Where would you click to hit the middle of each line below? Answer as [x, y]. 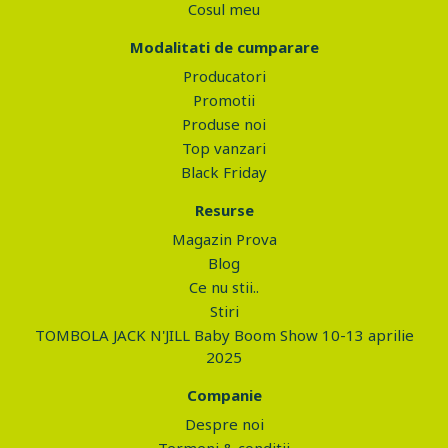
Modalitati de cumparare [224, 47]
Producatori [224, 76]
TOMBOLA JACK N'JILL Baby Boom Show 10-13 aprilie [224, 335]
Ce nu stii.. [224, 287]
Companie [224, 395]
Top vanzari [224, 148]
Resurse [224, 210]
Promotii [224, 100]
